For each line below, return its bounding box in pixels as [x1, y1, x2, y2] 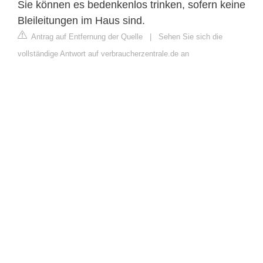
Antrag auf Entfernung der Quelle [29, 32, 143, 41]
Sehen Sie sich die [159, 32, 222, 41]
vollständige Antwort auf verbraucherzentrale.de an [18, 49, 189, 58]
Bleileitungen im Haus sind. [18, 14, 145, 26]
